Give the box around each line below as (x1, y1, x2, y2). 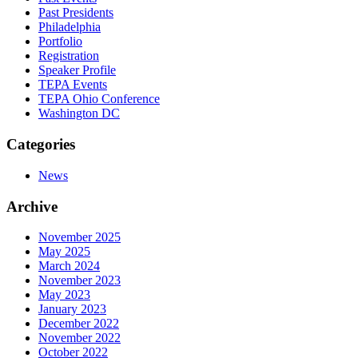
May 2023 (38, 288, 90, 302)
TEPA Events (38, 78, 107, 92)
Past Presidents (38, 6, 113, 20)
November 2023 (38, 273, 121, 288)
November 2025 (38, 230, 121, 245)
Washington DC (38, 106, 120, 121)
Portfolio (38, 34, 82, 49)
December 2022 (38, 316, 119, 331)
